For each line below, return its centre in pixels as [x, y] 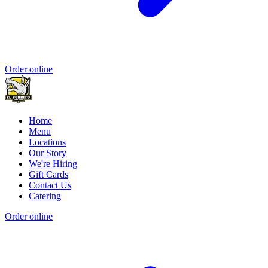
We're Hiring [53, 163]
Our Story [48, 153]
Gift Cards [48, 174]
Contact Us [50, 185]
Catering [45, 196]
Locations [47, 142]
